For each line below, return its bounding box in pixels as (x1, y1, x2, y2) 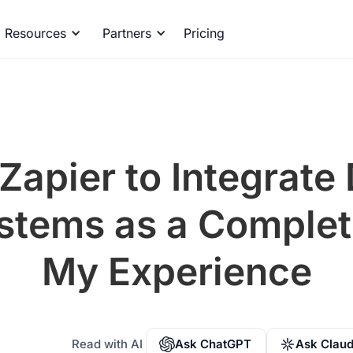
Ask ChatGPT (175, 336, 251, 351)
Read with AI (72, 336, 143, 351)
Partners (102, 25, 152, 41)
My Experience (41, 248, 312, 295)
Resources (5, 25, 67, 41)
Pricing (184, 25, 225, 41)
